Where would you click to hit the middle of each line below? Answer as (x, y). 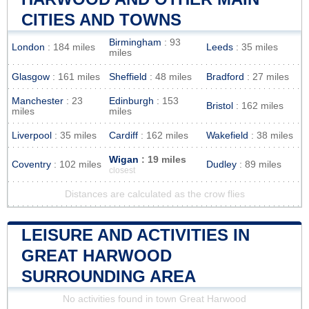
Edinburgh (131, 101)
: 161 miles (75, 77)
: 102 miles (76, 164)
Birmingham (135, 42)
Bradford (225, 77)
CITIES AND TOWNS (101, 19)
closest (122, 170)
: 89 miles (259, 164)
